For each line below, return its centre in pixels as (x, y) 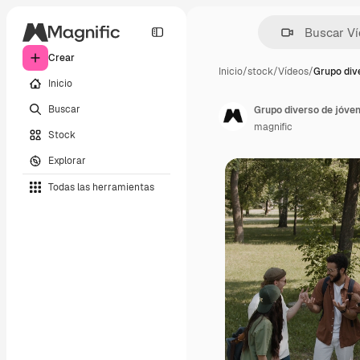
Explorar (67, 160)
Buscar (64, 109)
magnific (273, 127)
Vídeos (293, 72)
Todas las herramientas (101, 187)
